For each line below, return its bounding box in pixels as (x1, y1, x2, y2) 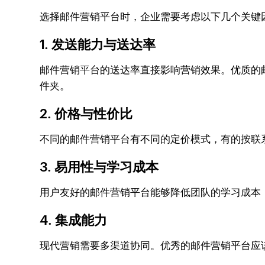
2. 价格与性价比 (40, 106, 133, 121)
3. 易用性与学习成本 (40, 160, 159, 174)
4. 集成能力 (40, 213, 108, 228)
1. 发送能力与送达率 (40, 37, 156, 52)
